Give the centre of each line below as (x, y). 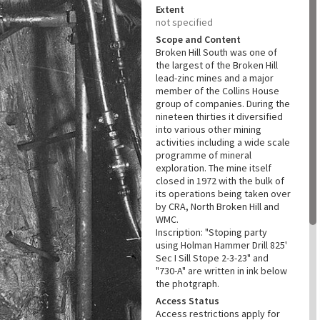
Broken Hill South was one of (216, 52)
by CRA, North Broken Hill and (217, 206)
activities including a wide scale (223, 142)
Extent (170, 9)
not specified (184, 22)
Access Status (187, 301)
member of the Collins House (217, 91)
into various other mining (209, 129)
